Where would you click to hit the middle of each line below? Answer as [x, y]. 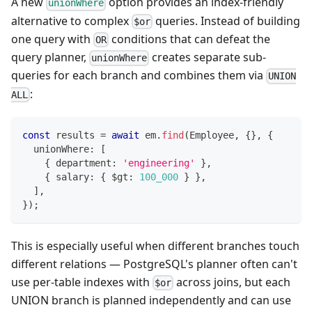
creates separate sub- [208, 57]
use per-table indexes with [82, 282]
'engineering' [159, 163]
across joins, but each [232, 282]
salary [70, 177]
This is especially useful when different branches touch [155, 245]
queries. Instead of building [227, 21]
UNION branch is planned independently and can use [151, 300]
